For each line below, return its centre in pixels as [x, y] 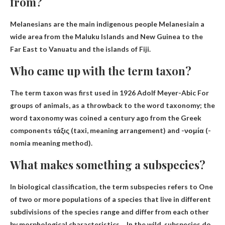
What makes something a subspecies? [108, 164]
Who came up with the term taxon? [101, 71]
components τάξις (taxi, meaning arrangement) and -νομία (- [110, 130]
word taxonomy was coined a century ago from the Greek [106, 118]
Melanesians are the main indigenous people [84, 24]
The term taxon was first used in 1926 [74, 92]
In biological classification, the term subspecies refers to [104, 186]
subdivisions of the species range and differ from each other [109, 211]
